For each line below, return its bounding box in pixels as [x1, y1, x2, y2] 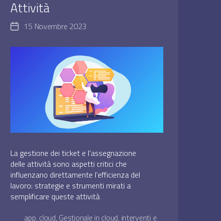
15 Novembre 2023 [24, 20, 87, 33]
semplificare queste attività [10, 190, 100, 203]
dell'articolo [14, 33, 50, 45]
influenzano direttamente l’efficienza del [10, 169, 141, 181]
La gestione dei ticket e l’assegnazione [10, 147, 137, 159]
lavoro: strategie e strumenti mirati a [10, 180, 131, 192]
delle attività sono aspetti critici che [10, 158, 127, 170]
